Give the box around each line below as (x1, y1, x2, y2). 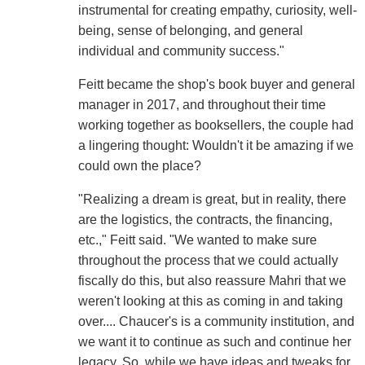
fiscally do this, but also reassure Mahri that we (77, 274, 346, 288)
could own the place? (77, 159, 201, 174)
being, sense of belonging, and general (77, 24, 303, 38)
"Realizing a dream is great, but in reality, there (77, 192, 346, 207)
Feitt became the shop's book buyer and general (77, 77, 355, 92)
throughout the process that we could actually (77, 253, 338, 268)
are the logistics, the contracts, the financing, (77, 213, 332, 227)
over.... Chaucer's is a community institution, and (77, 314, 354, 329)
